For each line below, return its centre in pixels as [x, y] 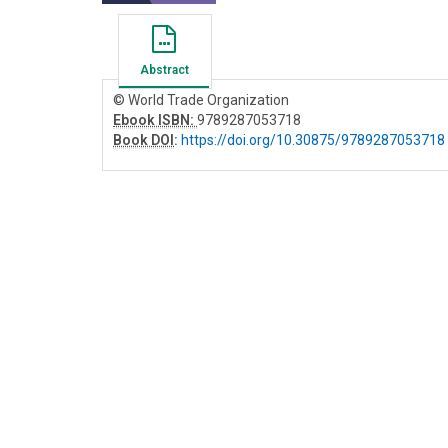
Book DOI [143, 140]
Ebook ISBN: [155, 120]
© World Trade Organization [201, 100]
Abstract [164, 70]
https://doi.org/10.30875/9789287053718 [313, 140]
